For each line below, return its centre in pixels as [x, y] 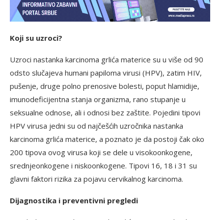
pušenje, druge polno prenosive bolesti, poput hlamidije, [105, 86]
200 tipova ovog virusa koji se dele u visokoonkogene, [101, 152]
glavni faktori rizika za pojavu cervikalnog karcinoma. [96, 179]
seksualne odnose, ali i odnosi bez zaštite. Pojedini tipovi [105, 112]
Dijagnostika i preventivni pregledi [74, 200]
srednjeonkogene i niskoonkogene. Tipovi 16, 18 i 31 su [103, 165]
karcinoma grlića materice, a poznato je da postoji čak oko [107, 139]
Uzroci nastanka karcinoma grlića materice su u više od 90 [107, 59]
